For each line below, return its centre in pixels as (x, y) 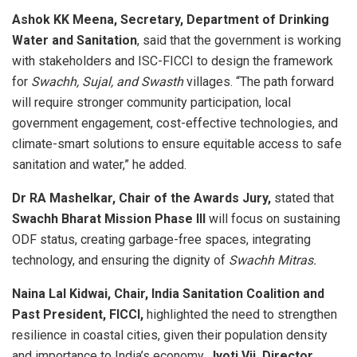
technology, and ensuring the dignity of (120, 261)
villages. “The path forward (260, 82)
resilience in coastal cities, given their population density (170, 335)
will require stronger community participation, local (151, 103)
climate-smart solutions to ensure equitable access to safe (177, 144)
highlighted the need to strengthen (242, 315)
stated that (304, 198)
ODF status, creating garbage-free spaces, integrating (161, 240)
